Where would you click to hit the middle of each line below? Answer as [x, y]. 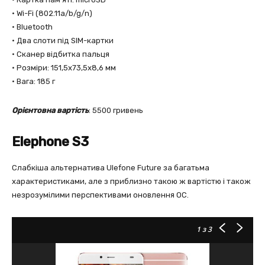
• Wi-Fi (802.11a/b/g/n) [52, 13]
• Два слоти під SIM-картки [63, 41]
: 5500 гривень [116, 110]
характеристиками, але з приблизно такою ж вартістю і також [131, 181]
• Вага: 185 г [33, 81]
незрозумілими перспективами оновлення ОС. [100, 195]
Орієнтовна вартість [50, 110]
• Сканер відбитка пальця [61, 54]
